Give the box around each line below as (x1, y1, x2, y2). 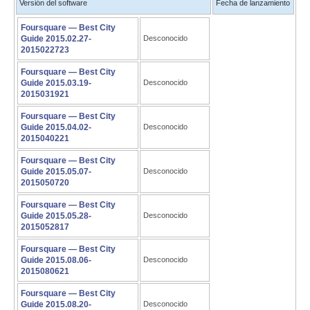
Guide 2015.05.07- (21, 167, 91, 176)
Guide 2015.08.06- (21, 255, 91, 265)
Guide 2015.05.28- (21, 211, 91, 221)
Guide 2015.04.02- (21, 122, 91, 132)
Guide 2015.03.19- (21, 78, 91, 88)
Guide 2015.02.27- (21, 34, 91, 44)
